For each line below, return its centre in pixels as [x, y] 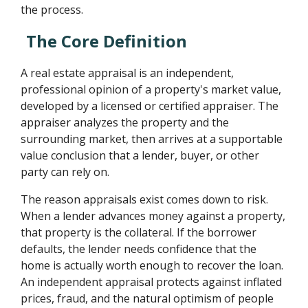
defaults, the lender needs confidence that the [139, 249]
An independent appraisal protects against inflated [152, 282]
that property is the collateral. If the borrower [139, 232]
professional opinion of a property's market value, [151, 89]
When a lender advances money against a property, [153, 216]
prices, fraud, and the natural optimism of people [147, 298]
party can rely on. [65, 172]
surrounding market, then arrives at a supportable [152, 139]
